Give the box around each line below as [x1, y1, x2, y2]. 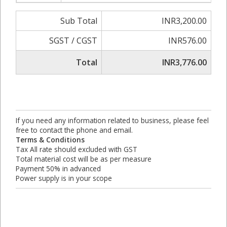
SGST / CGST [49, 35, 97, 46]
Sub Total [60, 15, 97, 26]
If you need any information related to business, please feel [16, 116, 209, 125]
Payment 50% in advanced [16, 164, 101, 173]
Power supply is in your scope [16, 173, 112, 183]
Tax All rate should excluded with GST [16, 144, 137, 154]
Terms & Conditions [16, 135, 85, 144]
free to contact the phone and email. [16, 125, 133, 135]
